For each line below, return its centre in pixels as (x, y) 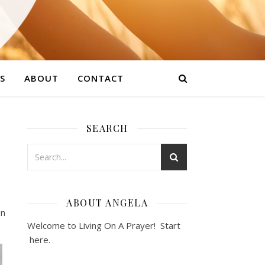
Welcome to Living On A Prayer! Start (104, 225)
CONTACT (101, 78)
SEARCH (107, 128)
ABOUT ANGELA (107, 203)
